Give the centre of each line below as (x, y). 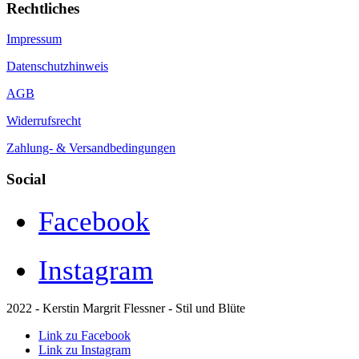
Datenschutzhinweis (57, 67)
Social (26, 179)
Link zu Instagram (85, 349)
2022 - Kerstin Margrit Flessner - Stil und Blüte (126, 308)
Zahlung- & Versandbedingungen (91, 148)
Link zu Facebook (85, 335)
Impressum (34, 39)
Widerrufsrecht (44, 121)
